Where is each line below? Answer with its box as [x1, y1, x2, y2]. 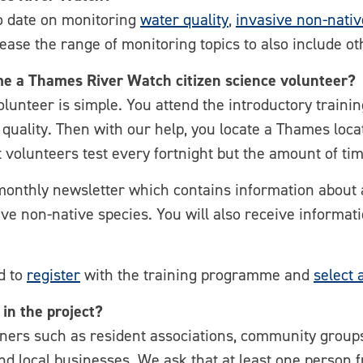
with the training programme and [80, 264, 314, 285]
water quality [140, 9, 228, 30]
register [27, 264, 80, 285]
